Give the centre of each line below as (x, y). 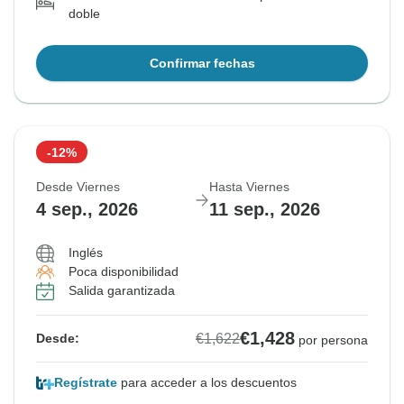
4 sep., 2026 (87, 210)
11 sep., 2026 (265, 210)
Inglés (86, 253)
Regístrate (86, 383)
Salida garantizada (122, 291)
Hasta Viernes (249, 187)
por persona (333, 340)
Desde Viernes (78, 187)
